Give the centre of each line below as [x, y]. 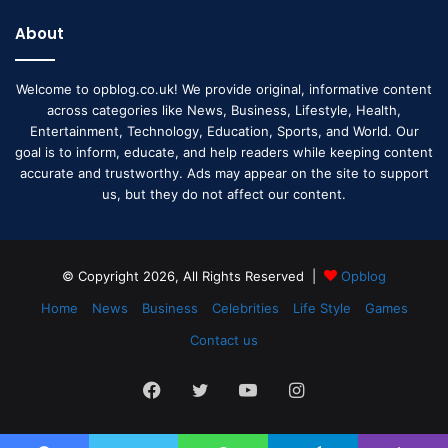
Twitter [238, 388]
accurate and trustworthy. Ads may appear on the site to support [224, 172]
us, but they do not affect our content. [224, 193]
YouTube [292, 388]
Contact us [224, 339]
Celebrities [245, 307]
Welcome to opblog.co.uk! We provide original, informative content [224, 88]
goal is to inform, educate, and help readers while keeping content [224, 151]
